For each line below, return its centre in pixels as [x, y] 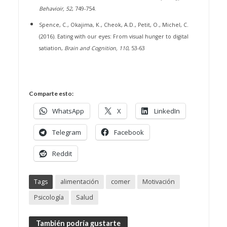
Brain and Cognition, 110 [96, 48]
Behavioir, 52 [55, 8]
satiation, [51, 48]
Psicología [49, 197]
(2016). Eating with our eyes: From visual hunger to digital [113, 36]
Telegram [66, 133]
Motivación [158, 181]
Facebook [129, 133]
